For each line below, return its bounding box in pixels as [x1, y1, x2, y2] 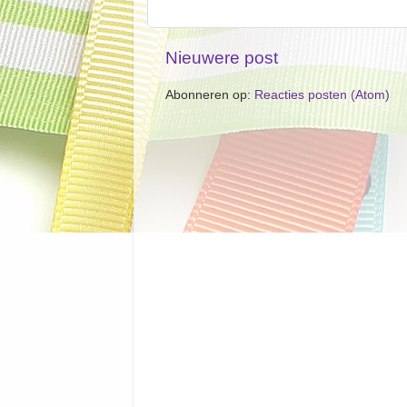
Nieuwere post [165, 47, 278, 67]
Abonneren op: [165, 87, 254, 102]
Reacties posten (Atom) [254, 87, 390, 102]
